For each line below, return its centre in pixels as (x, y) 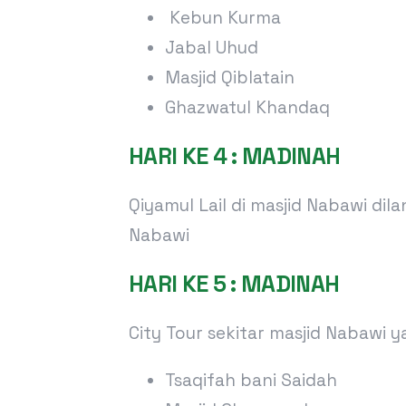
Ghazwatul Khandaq (247, 107)
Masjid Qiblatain (230, 77)
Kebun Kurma (223, 17)
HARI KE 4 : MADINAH (235, 155)
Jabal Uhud (212, 47)
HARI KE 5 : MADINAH (234, 283)
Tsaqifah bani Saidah (251, 380)
